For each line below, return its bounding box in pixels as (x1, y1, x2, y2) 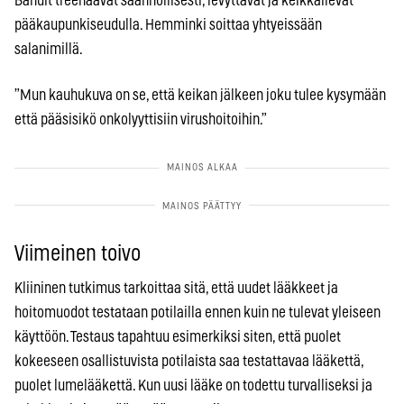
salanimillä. (14, 41, 83, 57)
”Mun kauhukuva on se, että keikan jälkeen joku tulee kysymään (14, 87, 386, 103)
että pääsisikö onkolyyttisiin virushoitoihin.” (14, 111, 267, 127)
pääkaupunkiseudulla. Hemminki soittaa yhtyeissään (14, 16, 322, 32)
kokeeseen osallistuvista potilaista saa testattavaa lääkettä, (14, 353, 363, 369)
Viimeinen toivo (14, 243, 141, 265)
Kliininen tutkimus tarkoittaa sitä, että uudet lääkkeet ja (14, 280, 338, 296)
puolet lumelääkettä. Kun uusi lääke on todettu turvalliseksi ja (14, 377, 372, 393)
